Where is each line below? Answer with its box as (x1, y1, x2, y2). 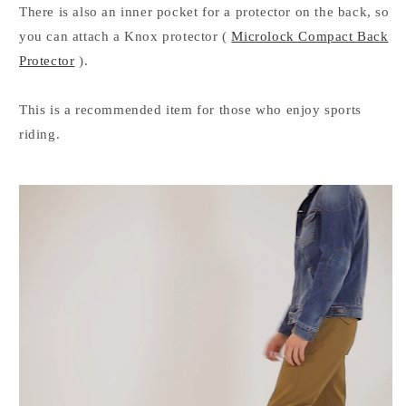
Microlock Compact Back (231, 28, 389, 43)
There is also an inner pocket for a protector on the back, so (19, 4, 390, 19)
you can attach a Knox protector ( (19, 28, 232, 43)
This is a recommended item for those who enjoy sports (19, 101, 362, 117)
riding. (19, 126, 61, 141)
